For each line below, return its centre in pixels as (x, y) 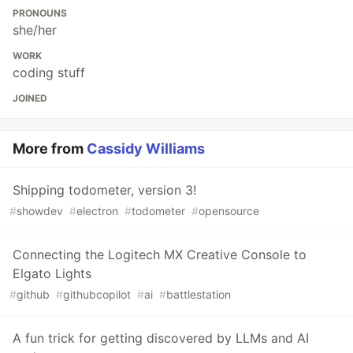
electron (97, 210)
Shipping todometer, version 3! (104, 190)
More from (50, 148)
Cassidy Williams (146, 148)
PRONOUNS (40, 13)
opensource (229, 210)
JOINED (30, 98)
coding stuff (49, 72)
